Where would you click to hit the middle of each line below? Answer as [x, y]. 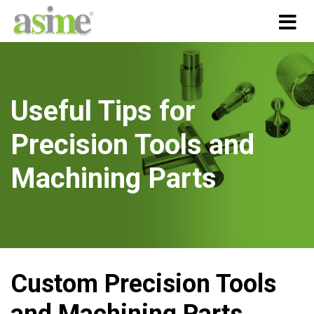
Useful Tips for [103, 111]
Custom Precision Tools [143, 284]
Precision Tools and [132, 145]
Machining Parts [114, 178]
